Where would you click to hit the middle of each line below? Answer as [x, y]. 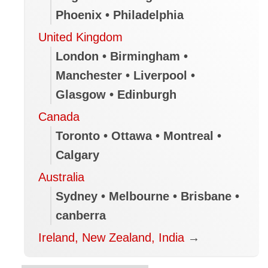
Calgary [78, 155]
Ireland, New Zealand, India [112, 238]
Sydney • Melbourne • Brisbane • [148, 197]
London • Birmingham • [122, 57]
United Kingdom [81, 37]
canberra [81, 216]
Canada [59, 117]
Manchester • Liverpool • [126, 76]
